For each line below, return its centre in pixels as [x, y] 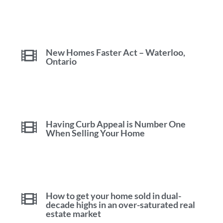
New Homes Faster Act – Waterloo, [116, 52]
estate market [74, 213]
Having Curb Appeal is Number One [116, 124]
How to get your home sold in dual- [114, 195]
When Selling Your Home [96, 133]
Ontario [61, 61]
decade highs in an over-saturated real [121, 204]
